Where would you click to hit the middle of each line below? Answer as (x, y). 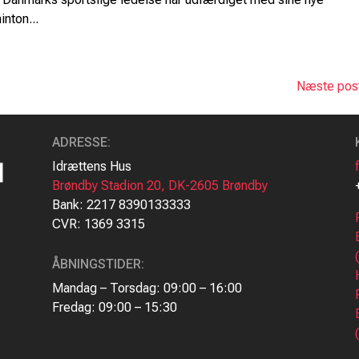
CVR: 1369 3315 (98, 224)
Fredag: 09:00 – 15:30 (114, 307)
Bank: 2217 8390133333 (121, 204)
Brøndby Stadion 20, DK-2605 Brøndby (159, 185)
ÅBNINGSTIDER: (98, 264)
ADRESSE (79, 142)
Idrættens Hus (91, 166)
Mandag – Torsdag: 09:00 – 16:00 (147, 288)
